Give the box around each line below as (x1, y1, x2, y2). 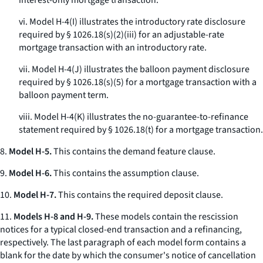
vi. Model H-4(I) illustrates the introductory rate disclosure (19, 15, 245, 28)
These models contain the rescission (93, 210, 238, 223)
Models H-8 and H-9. (14, 210, 93, 223)
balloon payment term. (19, 89, 109, 102)
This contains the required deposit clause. (56, 188, 223, 201)
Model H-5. (9, 145, 52, 158)
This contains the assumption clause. (52, 167, 199, 180)
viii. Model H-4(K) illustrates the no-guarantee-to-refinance (19, 110, 248, 123)
